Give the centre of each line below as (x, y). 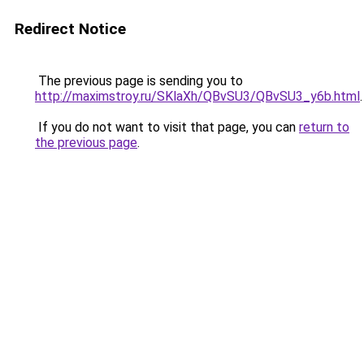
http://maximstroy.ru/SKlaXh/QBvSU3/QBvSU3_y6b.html (197, 96)
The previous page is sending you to (139, 81)
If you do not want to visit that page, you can (167, 127)
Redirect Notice (70, 29)
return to (324, 127)
